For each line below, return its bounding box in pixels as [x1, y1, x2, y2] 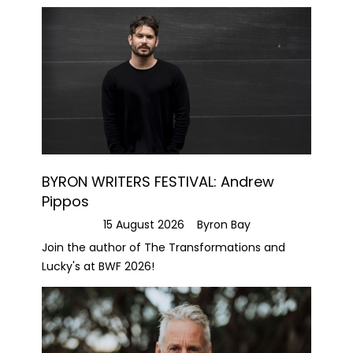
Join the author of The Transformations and [41, 240, 285, 256]
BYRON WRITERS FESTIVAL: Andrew [41, 172, 274, 192]
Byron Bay [196, 217, 251, 233]
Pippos [41, 191, 89, 212]
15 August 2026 [102, 217, 184, 233]
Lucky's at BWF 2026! [41, 258, 154, 275]
